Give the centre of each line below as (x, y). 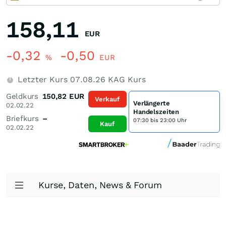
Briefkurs (22, 119)
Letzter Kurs (43, 79)
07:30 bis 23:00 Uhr (160, 120)
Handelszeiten (156, 111)
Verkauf (107, 99)
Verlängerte (151, 103)
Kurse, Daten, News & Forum (100, 185)
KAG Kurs (126, 79)
